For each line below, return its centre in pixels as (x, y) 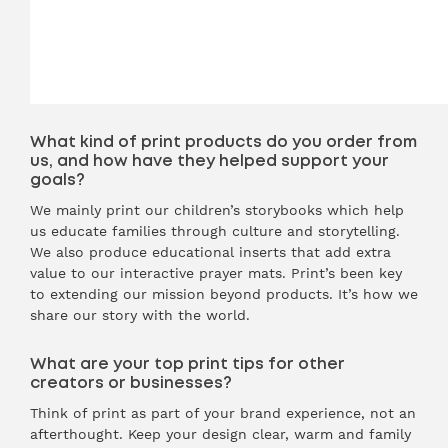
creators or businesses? (131, 383)
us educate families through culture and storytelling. (215, 231)
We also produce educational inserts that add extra (210, 252)
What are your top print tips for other (187, 364)
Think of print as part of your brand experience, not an (223, 413)
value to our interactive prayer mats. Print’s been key (216, 273)
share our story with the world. (140, 315)
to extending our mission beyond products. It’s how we (224, 294)
